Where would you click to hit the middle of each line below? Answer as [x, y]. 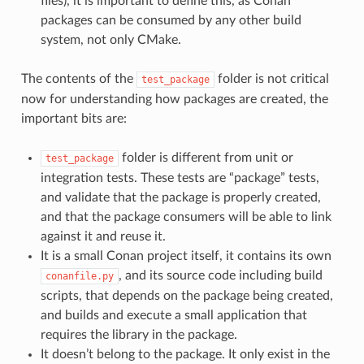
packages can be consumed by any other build [171, 20]
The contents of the [78, 78]
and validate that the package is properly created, [180, 197]
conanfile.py [79, 276]
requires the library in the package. [139, 334]
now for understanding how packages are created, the [174, 99]
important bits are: [74, 118]
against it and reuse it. [103, 236]
